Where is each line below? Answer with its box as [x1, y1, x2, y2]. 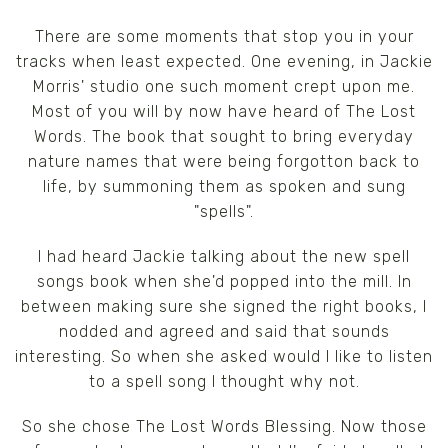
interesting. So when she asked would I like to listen [15, 347, 433, 366]
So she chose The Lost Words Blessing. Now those [21, 417, 427, 436]
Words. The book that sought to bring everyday [34, 127, 414, 146]
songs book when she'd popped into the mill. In [36, 272, 412, 291]
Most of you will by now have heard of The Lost [32, 102, 416, 121]
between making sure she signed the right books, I [21, 297, 427, 316]
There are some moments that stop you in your [34, 27, 414, 46]
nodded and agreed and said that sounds [58, 322, 390, 341]
